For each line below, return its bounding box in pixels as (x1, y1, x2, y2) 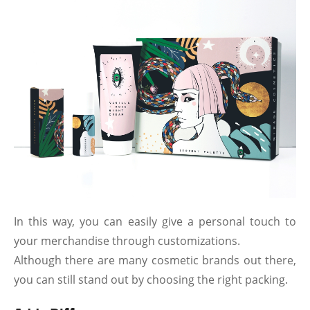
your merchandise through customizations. (14, 232, 240, 248)
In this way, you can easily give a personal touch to (14, 213, 296, 229)
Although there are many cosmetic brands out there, (14, 252, 296, 268)
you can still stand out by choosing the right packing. (14, 271, 288, 287)
